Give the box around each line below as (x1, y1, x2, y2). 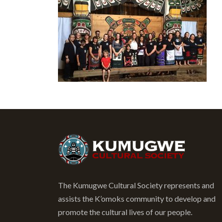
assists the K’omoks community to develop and (58, 193, 216, 203)
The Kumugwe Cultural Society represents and (58, 180, 214, 190)
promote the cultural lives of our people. (58, 207, 192, 217)
